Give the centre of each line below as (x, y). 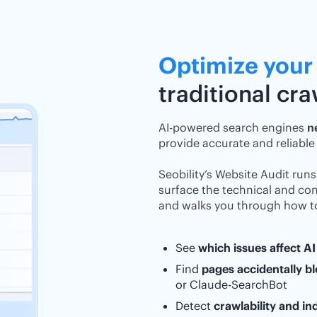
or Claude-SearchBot (231, 284)
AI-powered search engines (233, 127)
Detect (195, 306)
